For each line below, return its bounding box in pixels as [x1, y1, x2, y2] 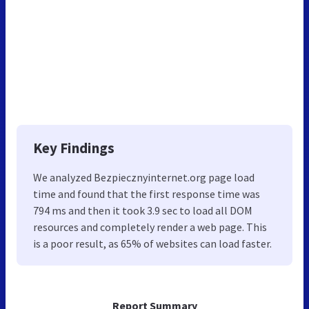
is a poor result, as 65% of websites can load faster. [33, 236, 272, 250]
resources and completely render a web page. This [33, 219, 267, 234]
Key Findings [33, 138, 114, 157]
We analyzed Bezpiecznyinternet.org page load [33, 170, 255, 184]
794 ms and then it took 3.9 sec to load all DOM [33, 203, 252, 217]
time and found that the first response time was [33, 186, 260, 201]
